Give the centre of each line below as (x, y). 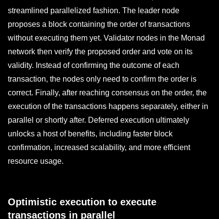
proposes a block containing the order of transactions (99, 24)
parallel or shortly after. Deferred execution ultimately (99, 120)
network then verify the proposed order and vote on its (100, 52)
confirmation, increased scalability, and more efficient (99, 147)
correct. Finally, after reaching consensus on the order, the (107, 93)
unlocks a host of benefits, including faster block (90, 134)
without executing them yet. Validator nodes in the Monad (106, 38)
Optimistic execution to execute (82, 202)
